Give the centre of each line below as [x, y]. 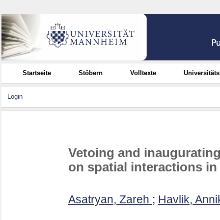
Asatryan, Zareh [109, 200]
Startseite [37, 73]
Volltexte [143, 73]
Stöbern [91, 73]
